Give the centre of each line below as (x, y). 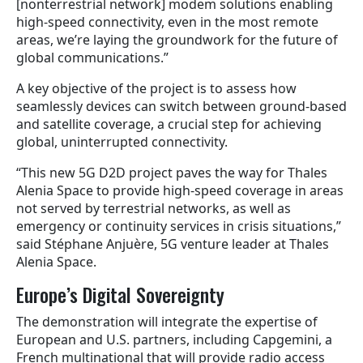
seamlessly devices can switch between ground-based (181, 106)
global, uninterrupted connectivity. (122, 141)
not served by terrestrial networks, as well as (154, 208)
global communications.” (92, 57)
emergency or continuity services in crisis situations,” (179, 226)
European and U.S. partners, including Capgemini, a (174, 339)
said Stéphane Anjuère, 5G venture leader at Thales (173, 243)
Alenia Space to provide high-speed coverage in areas (180, 190)
